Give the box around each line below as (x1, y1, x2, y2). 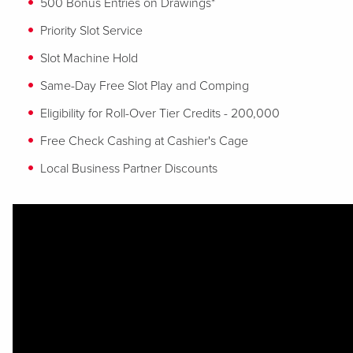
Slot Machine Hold (40, 50, 138, 66)
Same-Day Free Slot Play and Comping (40, 78, 249, 94)
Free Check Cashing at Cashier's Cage (40, 133, 248, 149)
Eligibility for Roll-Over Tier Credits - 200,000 (40, 106, 280, 121)
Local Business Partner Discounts (40, 161, 217, 176)
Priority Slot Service (40, 23, 143, 39)
